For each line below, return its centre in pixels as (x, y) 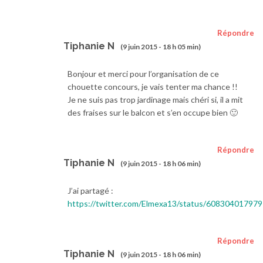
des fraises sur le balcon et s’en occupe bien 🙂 (153, 113)
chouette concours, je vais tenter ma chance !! (153, 87)
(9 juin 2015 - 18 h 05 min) (161, 46)
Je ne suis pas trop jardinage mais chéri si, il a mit (155, 100)
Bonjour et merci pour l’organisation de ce (143, 74)
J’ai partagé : (90, 191)
